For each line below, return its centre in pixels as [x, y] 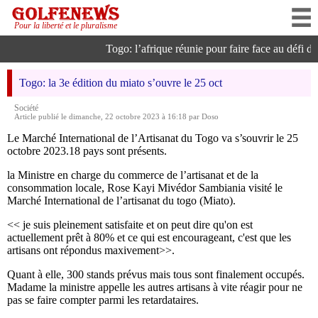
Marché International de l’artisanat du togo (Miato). [121, 201]
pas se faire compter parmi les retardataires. [103, 300]
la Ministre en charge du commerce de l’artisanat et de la [133, 175]
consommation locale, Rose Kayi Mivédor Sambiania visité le [145, 188]
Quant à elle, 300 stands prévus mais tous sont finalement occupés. [156, 274]
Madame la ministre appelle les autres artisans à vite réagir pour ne [155, 287]
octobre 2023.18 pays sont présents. [87, 151]
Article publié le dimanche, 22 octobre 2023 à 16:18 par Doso [116, 116]
